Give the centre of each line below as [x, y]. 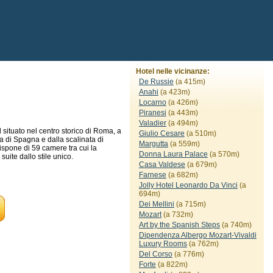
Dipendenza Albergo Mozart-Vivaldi [197, 235]
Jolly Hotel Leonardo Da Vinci [188, 185]
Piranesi [152, 113]
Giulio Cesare [161, 133]
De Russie [156, 82]
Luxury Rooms [163, 244]
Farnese [152, 175]
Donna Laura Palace [173, 154]
